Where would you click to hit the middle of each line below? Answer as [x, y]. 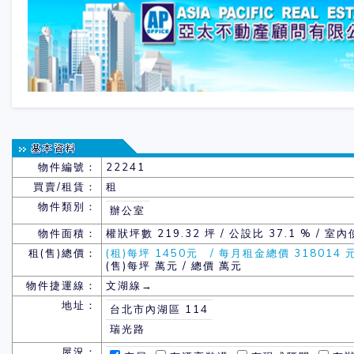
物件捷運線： [62, 286]
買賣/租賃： [66, 188]
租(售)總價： [63, 254]
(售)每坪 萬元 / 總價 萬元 [174, 267]
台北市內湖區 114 [159, 310]
